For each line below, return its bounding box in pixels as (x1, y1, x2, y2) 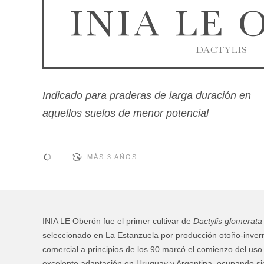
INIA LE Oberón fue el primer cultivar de (42, 216, 193, 226)
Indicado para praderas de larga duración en (42, 90, 251, 101)
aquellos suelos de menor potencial (42, 107, 209, 119)
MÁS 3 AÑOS (87, 153, 137, 160)
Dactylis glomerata (193, 216, 262, 226)
